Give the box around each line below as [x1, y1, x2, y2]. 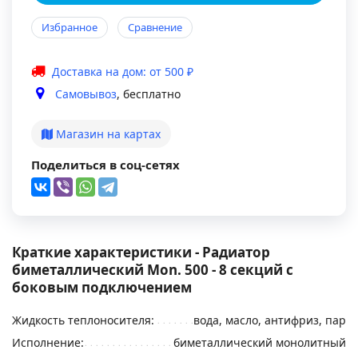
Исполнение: [12, 335, 84, 350]
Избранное [42, 20, 97, 34]
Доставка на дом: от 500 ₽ [52, 64, 193, 79]
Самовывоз [55, 86, 117, 101]
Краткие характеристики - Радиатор [12, 243, 270, 261]
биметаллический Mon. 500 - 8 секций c [12, 261, 293, 279]
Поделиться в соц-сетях [31, 157, 180, 173]
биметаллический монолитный [173, 335, 346, 350]
